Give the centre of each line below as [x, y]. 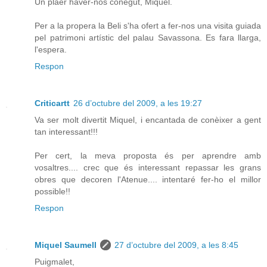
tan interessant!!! [66, 132]
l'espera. [51, 50]
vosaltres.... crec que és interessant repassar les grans [148, 168]
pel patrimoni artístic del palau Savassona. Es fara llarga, [148, 38]
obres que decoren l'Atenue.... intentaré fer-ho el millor [148, 180]
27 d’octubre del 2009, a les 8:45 [176, 245]
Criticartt [52, 103]
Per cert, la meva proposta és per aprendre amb [148, 156]
